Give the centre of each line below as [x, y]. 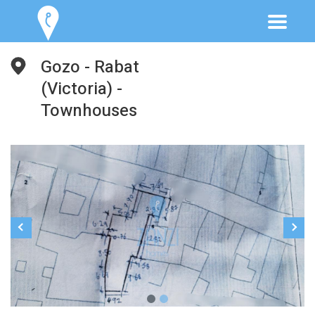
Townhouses [89, 111]
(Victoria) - [82, 89]
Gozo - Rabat [90, 67]
